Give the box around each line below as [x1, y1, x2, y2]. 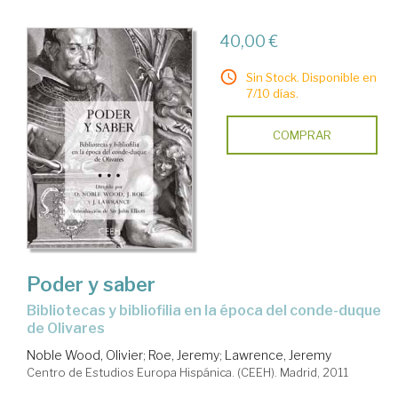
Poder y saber [27, 273, 155, 297]
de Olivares [27, 320, 105, 338]
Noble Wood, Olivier [27, 347, 143, 363]
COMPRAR [272, 127, 331, 142]
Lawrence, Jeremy [225, 347, 331, 363]
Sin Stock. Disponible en [245, 69, 377, 84]
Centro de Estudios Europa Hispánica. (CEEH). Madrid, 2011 [27, 365, 348, 380]
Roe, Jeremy [148, 347, 219, 363]
